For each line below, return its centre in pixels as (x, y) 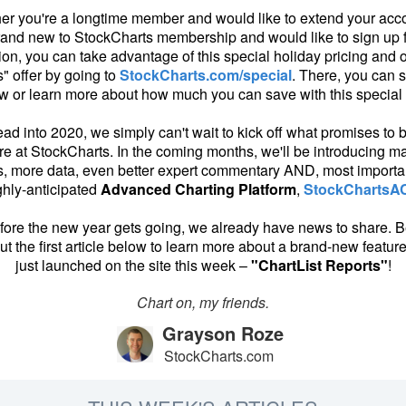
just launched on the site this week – (133, 265)
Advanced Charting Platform (198, 189)
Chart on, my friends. (203, 302)
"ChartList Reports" (319, 265)
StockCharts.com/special (206, 75)
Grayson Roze (223, 333)
